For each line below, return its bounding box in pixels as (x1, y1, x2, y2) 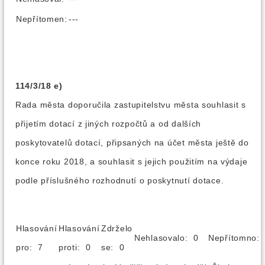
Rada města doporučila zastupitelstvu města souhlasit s (15, 100, 246, 109)
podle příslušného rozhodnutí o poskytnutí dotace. (15, 176, 224, 185)
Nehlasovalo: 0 (134, 233, 207, 243)
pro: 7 (16, 243, 52, 252)
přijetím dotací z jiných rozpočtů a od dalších (15, 119, 202, 128)
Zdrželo (101, 224, 133, 233)
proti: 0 (59, 243, 99, 252)
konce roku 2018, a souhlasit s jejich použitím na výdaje (15, 157, 248, 166)
